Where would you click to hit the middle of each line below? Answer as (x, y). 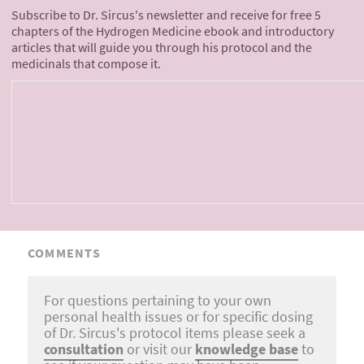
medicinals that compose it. (86, 64)
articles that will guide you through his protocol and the (162, 48)
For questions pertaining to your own (158, 301)
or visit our (159, 350)
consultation (84, 350)
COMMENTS (65, 253)
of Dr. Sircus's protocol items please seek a (175, 334)
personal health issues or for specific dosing (178, 317)
